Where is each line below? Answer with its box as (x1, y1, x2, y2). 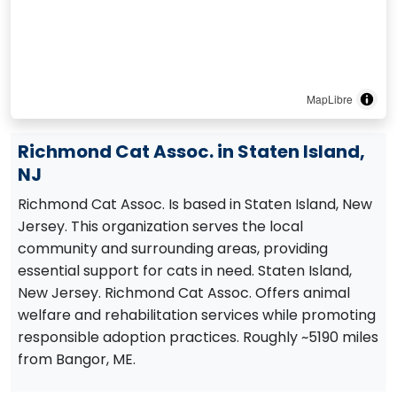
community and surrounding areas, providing (18, 238, 328, 259)
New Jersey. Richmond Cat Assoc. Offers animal (18, 283, 350, 303)
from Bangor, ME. (18, 349, 136, 370)
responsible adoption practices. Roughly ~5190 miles (18, 327, 378, 347)
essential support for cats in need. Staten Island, (18, 261, 352, 281)
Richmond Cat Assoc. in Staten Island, (18, 139, 365, 164)
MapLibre (307, 91, 353, 106)
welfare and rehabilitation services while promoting (18, 305, 376, 325)
